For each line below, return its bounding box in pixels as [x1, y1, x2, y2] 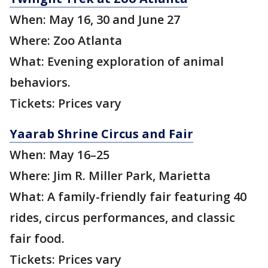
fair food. [10, 230, 65, 247]
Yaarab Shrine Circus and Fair [10, 126, 193, 142]
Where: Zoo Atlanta [10, 32, 122, 49]
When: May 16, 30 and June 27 [10, 11, 180, 28]
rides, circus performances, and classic [10, 209, 235, 226]
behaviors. [10, 74, 71, 91]
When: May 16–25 [10, 147, 109, 163]
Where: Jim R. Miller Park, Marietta [10, 167, 211, 184]
